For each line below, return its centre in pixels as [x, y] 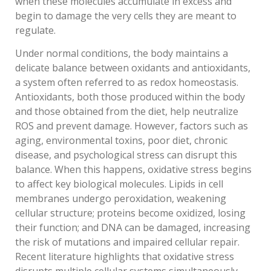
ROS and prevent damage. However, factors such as [132, 126]
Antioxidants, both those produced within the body [130, 97]
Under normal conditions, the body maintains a [122, 54]
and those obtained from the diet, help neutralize [127, 112]
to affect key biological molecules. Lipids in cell [119, 184]
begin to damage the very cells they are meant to [126, 15]
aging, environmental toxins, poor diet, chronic [121, 141]
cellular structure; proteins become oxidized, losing [130, 213]
